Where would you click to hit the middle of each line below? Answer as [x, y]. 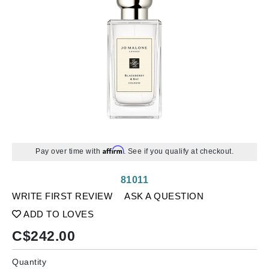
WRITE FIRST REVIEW [62, 196]
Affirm [113, 150]
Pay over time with [69, 151]
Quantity [29, 262]
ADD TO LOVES [57, 214]
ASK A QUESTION [164, 196]
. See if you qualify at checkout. [178, 151]
